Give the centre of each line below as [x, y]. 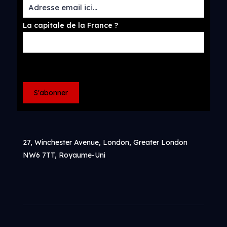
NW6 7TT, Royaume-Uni [64, 155]
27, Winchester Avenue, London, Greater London [105, 142]
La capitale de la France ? [70, 25]
